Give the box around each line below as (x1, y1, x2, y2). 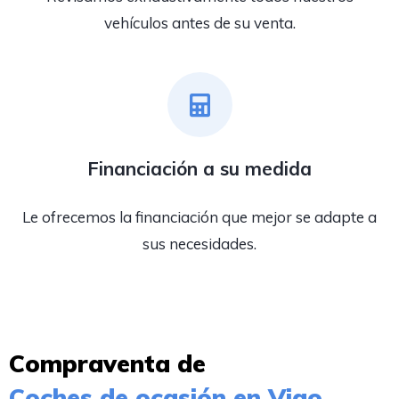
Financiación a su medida (87, 157, 312, 180)
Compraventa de (9, 348, 206, 379)
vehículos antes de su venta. (103, 13, 296, 32)
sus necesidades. (142, 234, 256, 253)
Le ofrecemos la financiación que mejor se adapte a (22, 208, 377, 226)
